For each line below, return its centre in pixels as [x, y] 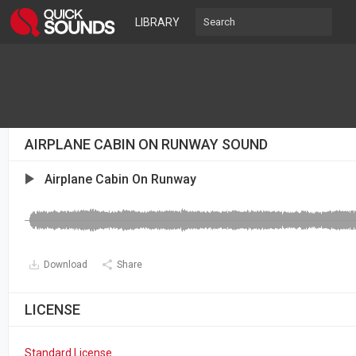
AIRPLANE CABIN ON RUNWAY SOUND [146, 144]
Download [66, 265]
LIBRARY [157, 22]
